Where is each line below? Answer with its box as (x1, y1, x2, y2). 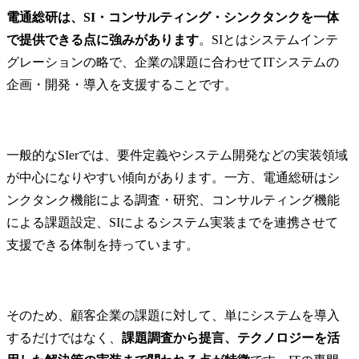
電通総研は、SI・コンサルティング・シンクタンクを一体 (6, 10, 339, 25)
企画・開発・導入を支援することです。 (6, 78, 237, 92)
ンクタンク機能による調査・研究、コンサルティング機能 (6, 193, 340, 208)
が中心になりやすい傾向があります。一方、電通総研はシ (6, 171, 340, 185)
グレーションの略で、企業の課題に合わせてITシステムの (6, 55, 339, 70)
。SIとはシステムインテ (199, 33, 338, 47)
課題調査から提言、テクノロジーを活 (122, 331, 340, 345)
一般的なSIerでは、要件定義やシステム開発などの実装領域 (6, 148, 348, 163)
